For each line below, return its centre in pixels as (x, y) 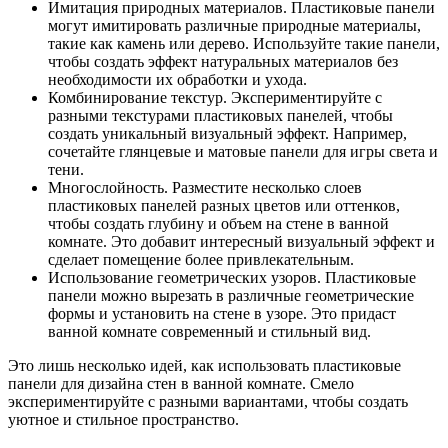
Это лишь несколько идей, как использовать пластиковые (204, 366)
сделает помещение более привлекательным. (201, 260)
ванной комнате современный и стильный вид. (209, 332)
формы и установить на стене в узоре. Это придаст (222, 314)
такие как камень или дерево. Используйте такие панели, (244, 44)
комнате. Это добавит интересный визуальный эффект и (241, 242)
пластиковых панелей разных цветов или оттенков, (224, 206)
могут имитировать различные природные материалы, (234, 26)
